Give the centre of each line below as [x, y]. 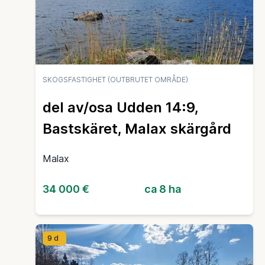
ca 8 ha [163, 189]
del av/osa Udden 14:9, [120, 108]
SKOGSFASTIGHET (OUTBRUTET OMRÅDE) [115, 79]
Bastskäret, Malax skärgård [137, 129]
